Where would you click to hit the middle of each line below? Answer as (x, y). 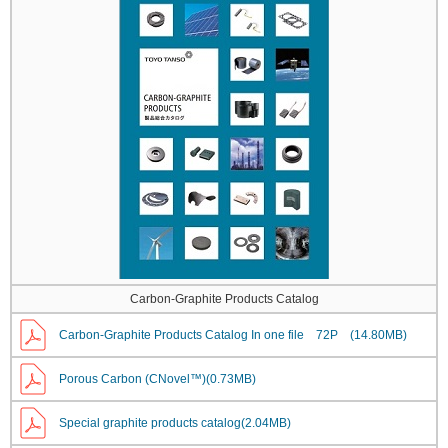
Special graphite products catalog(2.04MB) (175, 423)
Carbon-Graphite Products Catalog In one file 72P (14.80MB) (233, 335)
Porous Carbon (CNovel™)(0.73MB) (157, 379)
